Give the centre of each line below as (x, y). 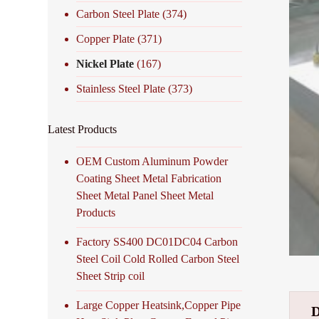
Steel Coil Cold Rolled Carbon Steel (158, 258)
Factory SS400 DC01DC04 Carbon (157, 241)
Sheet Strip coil (111, 276)
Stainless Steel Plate (121, 88)
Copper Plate (106, 38)
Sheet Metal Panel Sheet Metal (145, 195)
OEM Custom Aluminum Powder (152, 161)
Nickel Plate (105, 63)
